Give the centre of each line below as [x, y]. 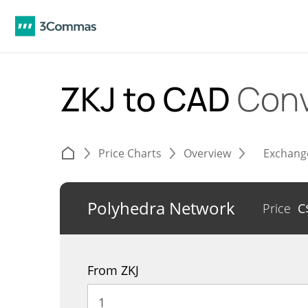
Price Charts [130, 153]
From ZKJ [113, 270]
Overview [207, 153]
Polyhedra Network [161, 208]
